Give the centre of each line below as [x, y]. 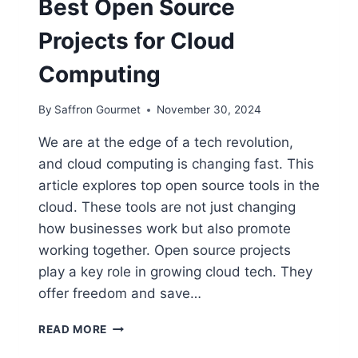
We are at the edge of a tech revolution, [166, 143]
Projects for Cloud [137, 40]
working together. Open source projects [165, 251]
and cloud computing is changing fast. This [176, 164]
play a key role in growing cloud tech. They [175, 272]
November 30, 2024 [209, 110]
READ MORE [73, 330]
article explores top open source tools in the [179, 186]
